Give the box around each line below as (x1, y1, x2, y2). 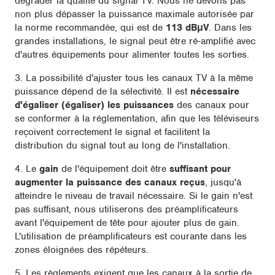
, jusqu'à (205, 176, 241, 188)
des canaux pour (174, 98, 249, 111)
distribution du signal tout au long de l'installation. (15, 139, 230, 152)
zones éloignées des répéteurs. (15, 243, 149, 256)
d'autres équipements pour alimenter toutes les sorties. (15, 48, 249, 61)
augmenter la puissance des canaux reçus (15, 176, 205, 188)
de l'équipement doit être (61, 162, 169, 175)
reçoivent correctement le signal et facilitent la (15, 125, 210, 138)
